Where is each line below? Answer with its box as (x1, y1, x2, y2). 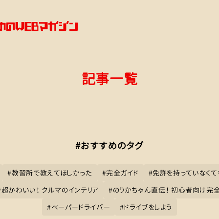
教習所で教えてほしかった (12, 168, 92, 177)
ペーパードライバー (51, 202, 110, 212)
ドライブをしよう (124, 202, 173, 212)
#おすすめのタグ (75, 139, 144, 152)
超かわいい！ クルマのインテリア (1, 185, 99, 195)
